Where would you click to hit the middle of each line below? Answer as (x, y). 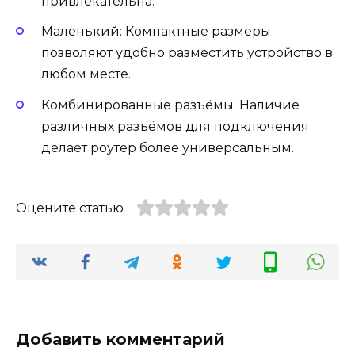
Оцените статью (70, 208)
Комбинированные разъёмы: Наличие (170, 105)
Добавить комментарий (120, 340)
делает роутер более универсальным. (168, 147)
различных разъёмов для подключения (175, 126)
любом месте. (86, 74)
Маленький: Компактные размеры (156, 32)
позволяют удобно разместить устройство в (187, 53)
